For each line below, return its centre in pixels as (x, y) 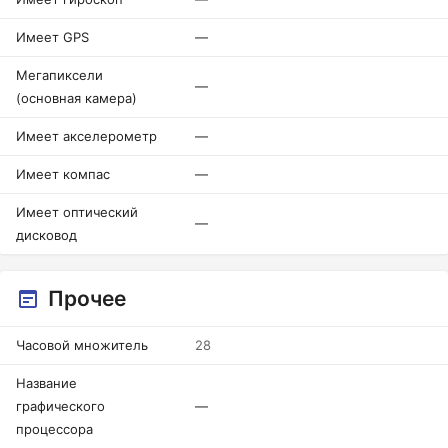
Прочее (87, 298)
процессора (54, 429)
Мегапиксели (59, 75)
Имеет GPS (52, 37)
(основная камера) (76, 98)
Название (46, 383)
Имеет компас (63, 174)
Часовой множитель (82, 345)
